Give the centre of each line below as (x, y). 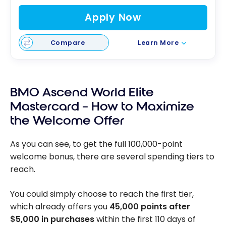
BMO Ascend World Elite (82, 93)
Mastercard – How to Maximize (102, 107)
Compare (68, 42)
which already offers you (60, 206)
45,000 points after (150, 206)
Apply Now (113, 18)
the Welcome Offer (67, 121)
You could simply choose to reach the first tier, (102, 194)
